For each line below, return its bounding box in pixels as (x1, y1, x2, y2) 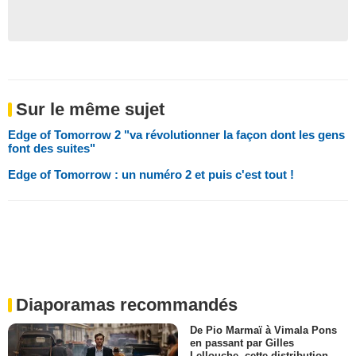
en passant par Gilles (190, 336, 294, 349)
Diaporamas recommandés (16, 294, 238, 315)
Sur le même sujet (16, 99, 164, 119)
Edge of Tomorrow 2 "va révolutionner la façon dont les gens (8, 127, 345, 141)
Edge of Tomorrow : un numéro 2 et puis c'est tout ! (8, 167, 294, 181)
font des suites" (8, 141, 95, 155)
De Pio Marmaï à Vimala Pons (190, 323, 337, 336)
